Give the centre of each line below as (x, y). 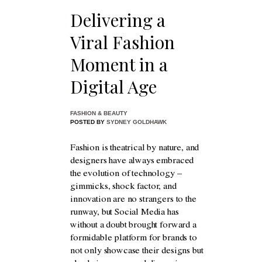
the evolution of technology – (126, 175)
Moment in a (119, 65)
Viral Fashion (123, 42)
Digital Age (113, 87)
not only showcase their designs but (137, 252)
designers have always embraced (132, 162)
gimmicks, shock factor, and (123, 187)
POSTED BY (88, 122)
